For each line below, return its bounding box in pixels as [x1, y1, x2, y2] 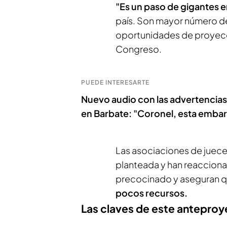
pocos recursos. [116, 187, 187, 199]
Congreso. [116, 43, 162, 55]
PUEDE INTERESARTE [81, 79, 150, 86]
